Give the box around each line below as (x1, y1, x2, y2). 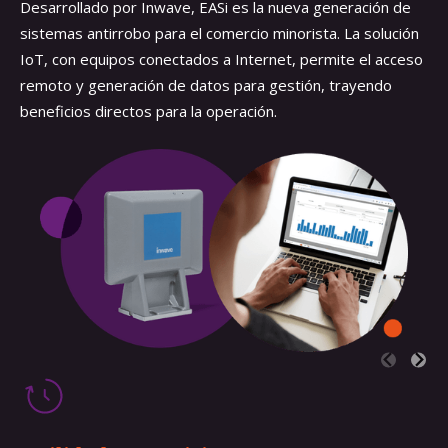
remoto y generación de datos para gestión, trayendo (20, 74, 392, 95)
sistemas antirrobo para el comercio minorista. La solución (20, 22, 419, 43)
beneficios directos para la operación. (20, 100, 277, 121)
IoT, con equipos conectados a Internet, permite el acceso (20, 48, 423, 69)
